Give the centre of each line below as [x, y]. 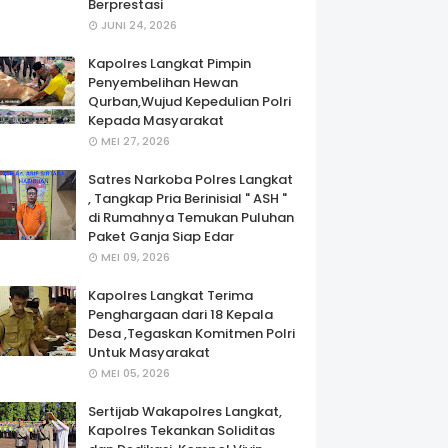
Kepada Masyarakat [156, 120]
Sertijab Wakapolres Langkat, [185, 411]
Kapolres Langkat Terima [170, 295]
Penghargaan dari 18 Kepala [180, 314]
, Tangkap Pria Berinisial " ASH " [187, 198]
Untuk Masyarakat [149, 352]
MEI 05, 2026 [135, 373]
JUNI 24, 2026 [139, 25]
